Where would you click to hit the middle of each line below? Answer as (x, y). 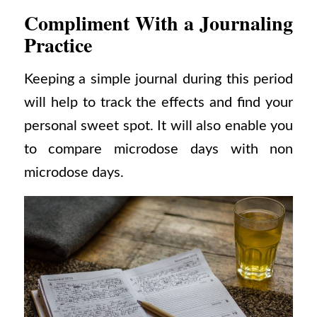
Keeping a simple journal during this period (158, 79)
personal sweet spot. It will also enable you (158, 126)
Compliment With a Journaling (158, 23)
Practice (58, 45)
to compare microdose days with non (158, 149)
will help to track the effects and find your (158, 102)
